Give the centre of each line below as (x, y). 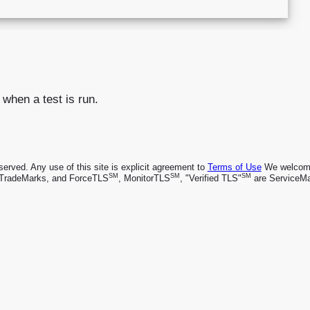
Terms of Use (234, 167)
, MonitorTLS (144, 178)
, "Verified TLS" (210, 178)
